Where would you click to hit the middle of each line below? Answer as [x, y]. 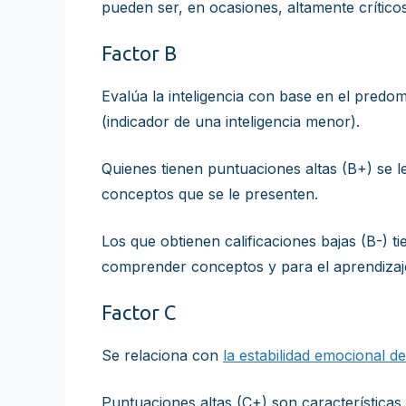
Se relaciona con [162, 355]
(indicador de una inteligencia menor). [231, 121]
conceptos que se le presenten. [210, 194]
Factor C [139, 312]
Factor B [139, 53]
